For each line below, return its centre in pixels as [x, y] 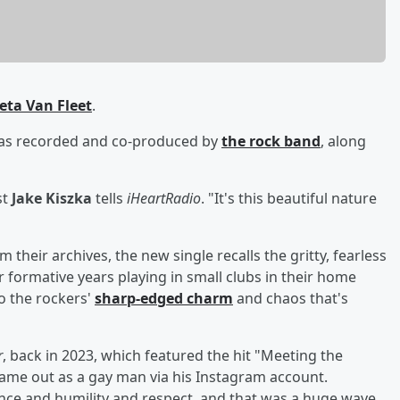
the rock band [271, 141]
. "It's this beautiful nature [289, 198]
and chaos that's [291, 298]
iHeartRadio [164, 198]
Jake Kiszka [52, 198]
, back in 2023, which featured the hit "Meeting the [173, 355]
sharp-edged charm [164, 298]
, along [343, 141]
